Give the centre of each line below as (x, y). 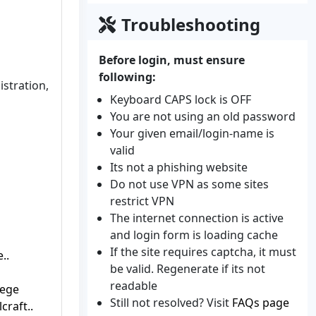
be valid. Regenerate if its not (188, 269)
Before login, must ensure (172, 60)
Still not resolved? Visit (171, 303)
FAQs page (261, 303)
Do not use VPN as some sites (189, 184)
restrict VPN (142, 201)
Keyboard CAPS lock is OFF (181, 99)
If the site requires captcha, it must (203, 252)
